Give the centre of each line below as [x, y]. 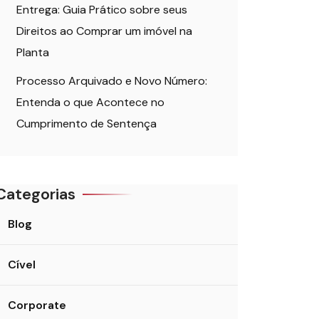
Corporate [37, 305]
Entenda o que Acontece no [90, 102]
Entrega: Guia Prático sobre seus [102, 10]
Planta [33, 52]
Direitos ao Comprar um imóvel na [104, 31]
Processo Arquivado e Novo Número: [112, 81]
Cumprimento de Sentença [87, 124]
